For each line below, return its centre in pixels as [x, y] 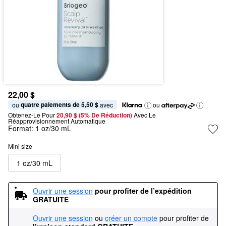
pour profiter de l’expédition [143, 191]
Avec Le [145, 115]
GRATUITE [51, 199]
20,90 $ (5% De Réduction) [95, 115]
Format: [22, 128]
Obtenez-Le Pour [32, 115]
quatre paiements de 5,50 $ [60, 104]
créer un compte [131, 218]
